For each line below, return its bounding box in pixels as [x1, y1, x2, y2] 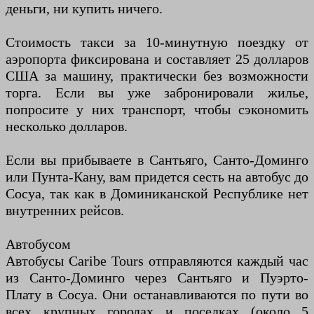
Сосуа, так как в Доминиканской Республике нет [6, 186, 308, 202]
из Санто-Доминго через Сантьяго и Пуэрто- [6, 270, 308, 286]
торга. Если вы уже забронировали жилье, [6, 85, 308, 101]
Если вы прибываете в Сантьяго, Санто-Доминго [6, 152, 308, 168]
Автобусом [6, 236, 71, 252]
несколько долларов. [6, 118, 128, 135]
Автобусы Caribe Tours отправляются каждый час [6, 253, 308, 269]
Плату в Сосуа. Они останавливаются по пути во [6, 287, 308, 303]
